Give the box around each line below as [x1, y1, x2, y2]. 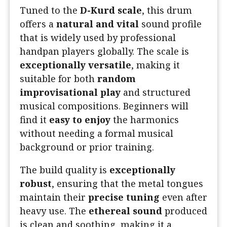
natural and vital [56, 18, 139, 30]
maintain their [20, 191, 88, 204]
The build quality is [20, 164, 109, 176]
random [97, 72, 136, 85]
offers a [20, 18, 56, 30]
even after [160, 191, 207, 204]
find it [20, 113, 49, 126]
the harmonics [110, 113, 179, 126]
